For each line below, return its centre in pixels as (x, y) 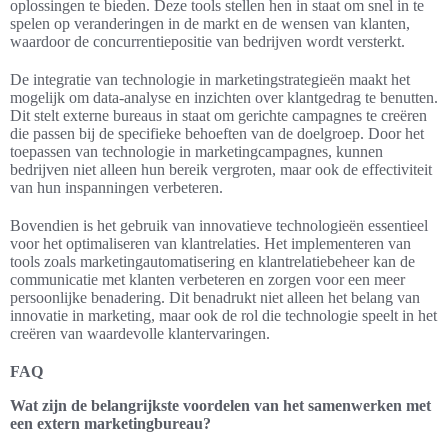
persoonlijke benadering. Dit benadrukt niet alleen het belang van (215, 298)
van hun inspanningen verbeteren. (116, 188)
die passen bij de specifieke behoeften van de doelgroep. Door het (217, 134)
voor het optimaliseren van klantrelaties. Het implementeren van (210, 244)
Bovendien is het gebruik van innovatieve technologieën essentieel (219, 226)
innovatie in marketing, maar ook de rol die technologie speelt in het (223, 316)
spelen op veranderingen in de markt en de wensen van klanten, (210, 24)
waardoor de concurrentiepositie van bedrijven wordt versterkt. (207, 42)
